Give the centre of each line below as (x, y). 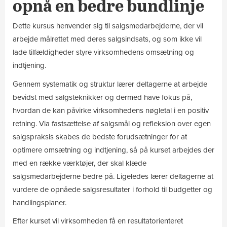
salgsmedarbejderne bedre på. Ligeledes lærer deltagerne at (113, 176)
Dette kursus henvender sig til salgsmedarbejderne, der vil (108, 26)
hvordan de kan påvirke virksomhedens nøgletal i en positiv (111, 110)
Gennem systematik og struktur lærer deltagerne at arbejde (110, 84)
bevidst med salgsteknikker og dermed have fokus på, (102, 97)
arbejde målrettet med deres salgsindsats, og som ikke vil (107, 39)
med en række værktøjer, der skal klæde (80, 163)
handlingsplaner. (40, 202)
